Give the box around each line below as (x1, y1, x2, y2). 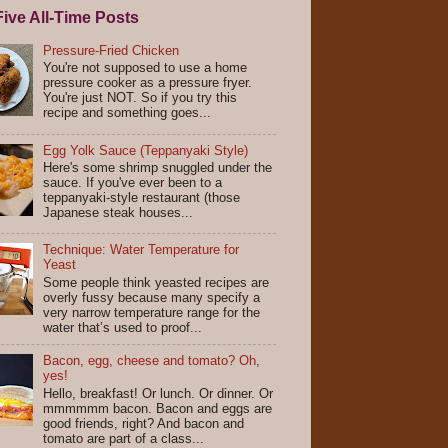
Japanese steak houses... (43, 206, 194, 221)
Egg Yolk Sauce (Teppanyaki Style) (43, 143, 249, 158)
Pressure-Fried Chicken (43, 43, 180, 58)
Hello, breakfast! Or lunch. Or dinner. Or (43, 386, 274, 401)
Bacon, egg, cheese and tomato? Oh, (43, 354, 261, 369)
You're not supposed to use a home (43, 61, 248, 76)
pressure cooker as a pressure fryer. (43, 76, 253, 91)
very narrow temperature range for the (43, 305, 261, 320)
